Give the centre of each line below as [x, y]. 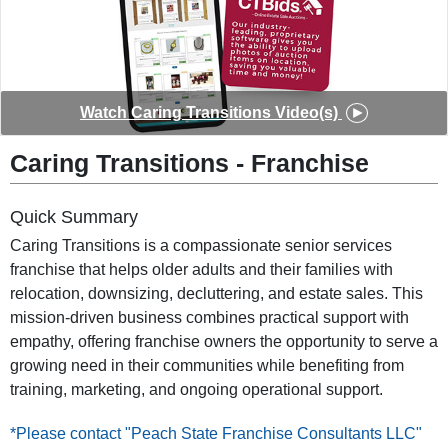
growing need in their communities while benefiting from [207, 366]
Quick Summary [74, 217]
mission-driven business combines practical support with [209, 318]
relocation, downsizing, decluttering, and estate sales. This [216, 294]
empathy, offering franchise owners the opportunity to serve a [224, 342]
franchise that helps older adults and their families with [201, 270]
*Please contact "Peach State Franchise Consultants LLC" [216, 434]
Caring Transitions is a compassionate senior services [201, 246]
